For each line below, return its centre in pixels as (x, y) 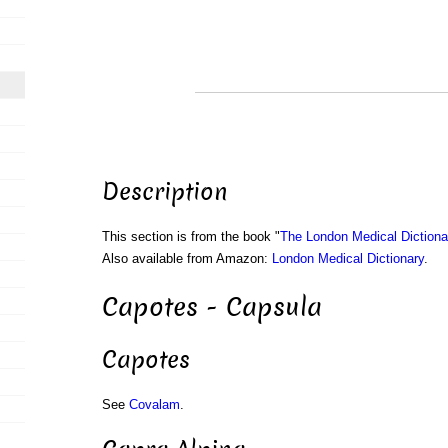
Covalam (154, 405)
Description (164, 192)
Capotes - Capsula (211, 307)
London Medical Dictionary (347, 259)
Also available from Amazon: (186, 259)
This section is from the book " (190, 237)
